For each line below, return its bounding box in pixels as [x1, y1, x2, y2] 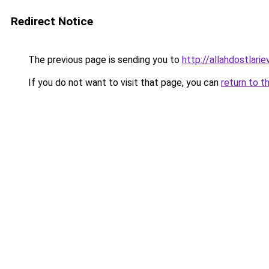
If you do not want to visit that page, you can [26, 77, 221, 88]
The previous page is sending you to [26, 54, 182, 65]
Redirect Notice [11, 14, 93, 28]
